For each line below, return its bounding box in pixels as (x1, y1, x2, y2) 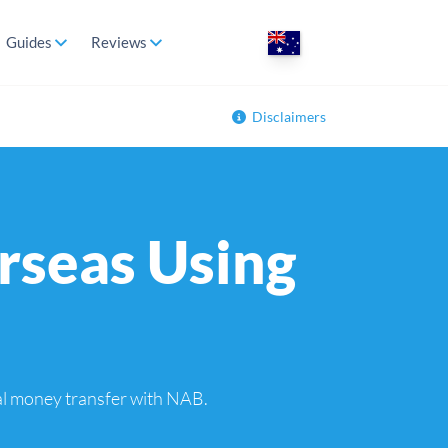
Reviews (90, 33, 147, 51)
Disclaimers (252, 108, 326, 125)
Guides (5, 33, 52, 51)
